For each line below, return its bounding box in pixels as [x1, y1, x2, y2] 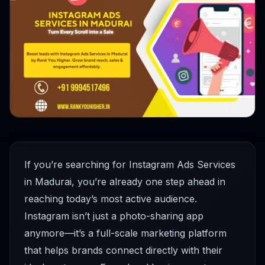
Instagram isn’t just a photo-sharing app [24, 209, 203, 222]
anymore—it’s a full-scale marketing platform [24, 227, 227, 239]
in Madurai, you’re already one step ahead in [24, 175, 225, 188]
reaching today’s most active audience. [24, 192, 197, 205]
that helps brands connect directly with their [24, 244, 222, 256]
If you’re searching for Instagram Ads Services [24, 158, 235, 170]
